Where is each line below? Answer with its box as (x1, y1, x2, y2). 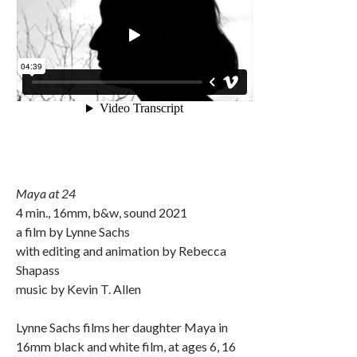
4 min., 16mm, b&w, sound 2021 (16, 204, 187, 220)
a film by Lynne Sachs (16, 223, 130, 239)
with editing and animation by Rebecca (16, 242, 226, 258)
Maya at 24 (16, 185, 76, 201)
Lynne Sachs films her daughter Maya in (16, 319, 228, 335)
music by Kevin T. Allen (16, 280, 141, 296)
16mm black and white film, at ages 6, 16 (16, 338, 236, 354)
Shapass (16, 261, 60, 277)
